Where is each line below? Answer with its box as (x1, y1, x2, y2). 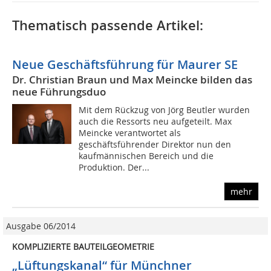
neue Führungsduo (12, 85, 106, 99)
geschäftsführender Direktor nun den (79, 139, 232, 151)
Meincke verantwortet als (79, 127, 181, 139)
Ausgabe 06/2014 (6, 220, 76, 232)
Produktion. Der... (79, 162, 150, 174)
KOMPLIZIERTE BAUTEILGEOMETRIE (12, 241, 154, 253)
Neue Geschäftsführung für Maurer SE (12, 56, 238, 73)
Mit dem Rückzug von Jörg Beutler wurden (79, 104, 250, 116)
